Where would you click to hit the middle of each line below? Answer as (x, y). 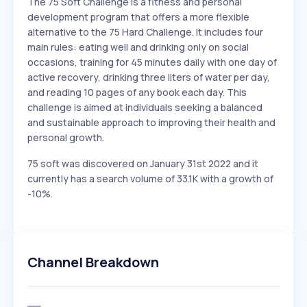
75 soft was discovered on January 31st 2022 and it (143, 163)
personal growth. (66, 137)
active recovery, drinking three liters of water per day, (149, 77)
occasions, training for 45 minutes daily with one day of (152, 62)
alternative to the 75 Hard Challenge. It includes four (145, 32)
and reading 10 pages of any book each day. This (137, 92)
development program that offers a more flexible (138, 17)
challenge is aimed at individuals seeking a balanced (145, 107)
